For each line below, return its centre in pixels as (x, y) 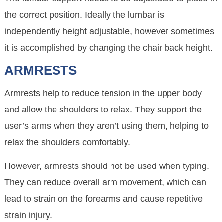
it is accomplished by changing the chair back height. (109, 48)
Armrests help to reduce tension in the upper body (103, 93)
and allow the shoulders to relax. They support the (103, 110)
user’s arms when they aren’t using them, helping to (107, 126)
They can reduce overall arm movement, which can (106, 183)
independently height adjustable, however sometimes (110, 31)
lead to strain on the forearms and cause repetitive (104, 199)
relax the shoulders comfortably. (68, 142)
